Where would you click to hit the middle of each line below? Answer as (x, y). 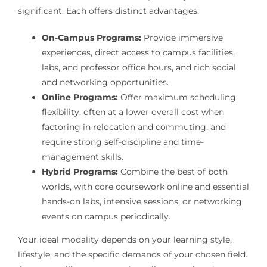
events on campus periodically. (106, 217)
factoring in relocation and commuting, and (133, 127)
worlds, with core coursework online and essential (145, 187)
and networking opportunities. (105, 83)
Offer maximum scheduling (177, 97)
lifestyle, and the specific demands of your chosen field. (132, 255)
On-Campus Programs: (91, 38)
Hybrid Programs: (80, 172)
